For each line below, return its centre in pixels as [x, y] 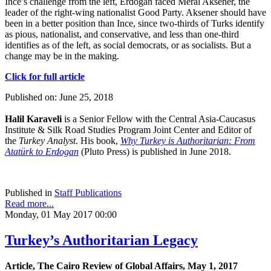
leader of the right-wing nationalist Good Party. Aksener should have [135, 12]
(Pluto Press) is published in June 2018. [156, 151]
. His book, [98, 140]
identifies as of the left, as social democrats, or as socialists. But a [128, 45]
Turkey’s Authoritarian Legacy [101, 240]
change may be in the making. [62, 56]
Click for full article [45, 76]
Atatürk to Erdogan [42, 151]
